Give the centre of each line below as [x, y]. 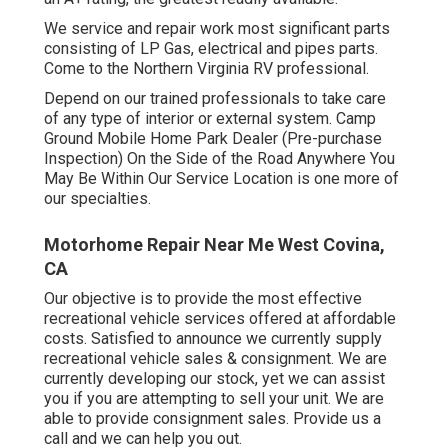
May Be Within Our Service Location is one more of [221, 179]
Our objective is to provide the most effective [203, 299]
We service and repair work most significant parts [217, 29]
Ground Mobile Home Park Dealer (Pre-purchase [213, 139]
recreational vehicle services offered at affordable [220, 319]
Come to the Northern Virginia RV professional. [206, 69]
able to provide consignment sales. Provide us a [212, 419]
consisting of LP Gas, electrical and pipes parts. [211, 49]
